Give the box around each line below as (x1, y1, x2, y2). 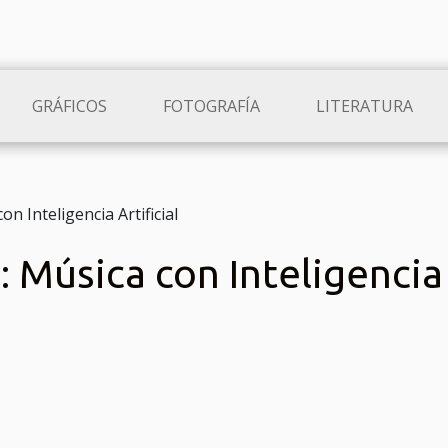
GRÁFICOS (32, 95, 107, 117)
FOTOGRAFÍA (163, 95, 260, 117)
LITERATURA (316, 95, 413, 117)
